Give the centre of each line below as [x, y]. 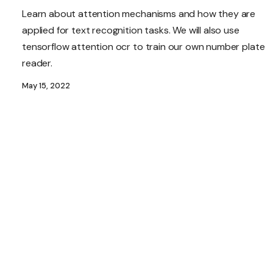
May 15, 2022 [46, 86]
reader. [37, 63]
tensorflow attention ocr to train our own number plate [144, 47]
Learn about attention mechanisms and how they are [139, 14]
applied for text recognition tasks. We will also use [131, 30]
